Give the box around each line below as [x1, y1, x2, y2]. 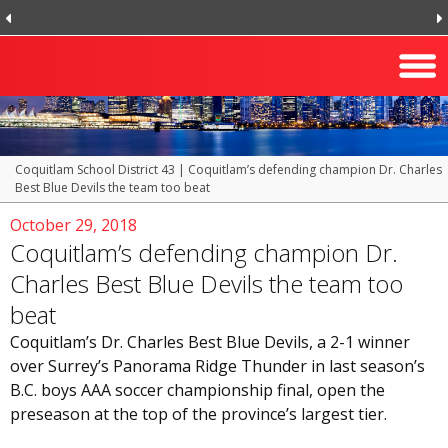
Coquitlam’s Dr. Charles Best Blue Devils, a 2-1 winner [10, 331, 410, 353]
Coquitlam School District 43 [15, 161, 175, 178]
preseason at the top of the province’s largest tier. [10, 403, 387, 425]
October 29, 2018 [10, 214, 137, 236]
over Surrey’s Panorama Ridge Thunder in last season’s [10, 355, 425, 377]
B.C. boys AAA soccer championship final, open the [10, 379, 385, 401]
